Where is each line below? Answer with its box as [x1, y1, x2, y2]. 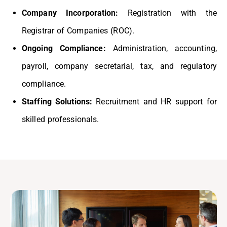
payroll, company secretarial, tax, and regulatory [22, 61, 217, 71]
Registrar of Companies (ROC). [22, 26, 134, 36]
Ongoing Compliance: [22, 44, 113, 54]
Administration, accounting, [112, 44, 217, 54]
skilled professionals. [22, 115, 99, 125]
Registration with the [128, 8, 217, 18]
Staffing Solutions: [22, 97, 96, 107]
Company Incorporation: [22, 8, 128, 18]
